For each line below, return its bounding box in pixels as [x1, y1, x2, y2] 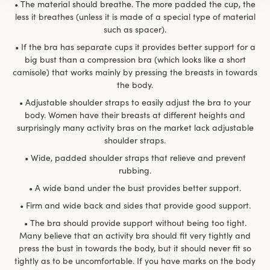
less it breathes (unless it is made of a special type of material [14, 11, 256, 22]
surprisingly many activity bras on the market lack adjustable [16, 122, 254, 133]
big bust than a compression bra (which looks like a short [24, 54, 246, 65]
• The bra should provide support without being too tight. [24, 217, 246, 228]
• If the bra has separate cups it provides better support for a [14, 41, 256, 52]
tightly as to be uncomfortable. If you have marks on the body [14, 255, 256, 266]
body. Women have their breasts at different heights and [25, 109, 245, 121]
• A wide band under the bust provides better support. [29, 182, 241, 193]
